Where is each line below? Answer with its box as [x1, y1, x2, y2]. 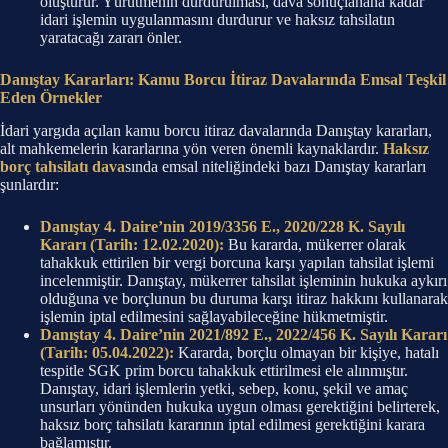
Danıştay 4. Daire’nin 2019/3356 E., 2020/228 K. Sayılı [40, 217, 405, 235]
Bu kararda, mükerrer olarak [224, 235, 406, 253]
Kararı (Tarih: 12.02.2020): [40, 235, 224, 253]
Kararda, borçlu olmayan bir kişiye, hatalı [174, 343, 439, 361]
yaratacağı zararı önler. [40, 29, 182, 47]
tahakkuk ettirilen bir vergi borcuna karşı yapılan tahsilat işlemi [40, 253, 434, 271]
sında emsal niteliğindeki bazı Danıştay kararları [125, 157, 426, 175]
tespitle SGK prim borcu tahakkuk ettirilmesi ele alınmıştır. [40, 361, 408, 379]
